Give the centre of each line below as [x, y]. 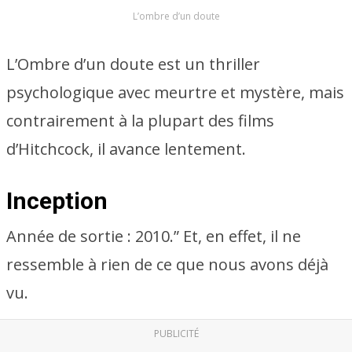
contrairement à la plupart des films [140, 121]
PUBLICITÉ [176, 334]
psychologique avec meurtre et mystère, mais [175, 92]
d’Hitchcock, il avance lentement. [126, 149]
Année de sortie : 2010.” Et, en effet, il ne [154, 236]
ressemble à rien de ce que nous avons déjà [167, 264]
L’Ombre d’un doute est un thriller [133, 64]
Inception [57, 201]
